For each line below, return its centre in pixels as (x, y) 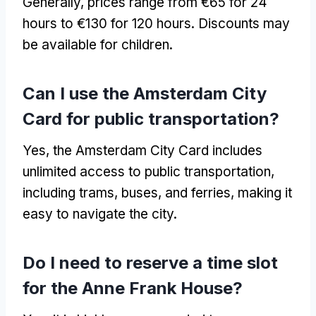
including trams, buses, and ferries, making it (157, 193)
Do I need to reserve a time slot (150, 262)
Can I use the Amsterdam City (145, 93)
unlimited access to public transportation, (148, 171)
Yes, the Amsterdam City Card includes (142, 150)
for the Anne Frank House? (133, 288)
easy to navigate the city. (100, 214)
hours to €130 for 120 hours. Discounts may (156, 23)
